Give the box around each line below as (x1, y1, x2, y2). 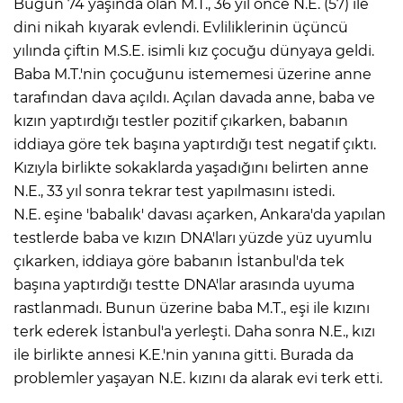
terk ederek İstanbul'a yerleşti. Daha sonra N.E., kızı (13, 322, 375, 340)
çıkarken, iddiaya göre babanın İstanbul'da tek (13, 252, 345, 270)
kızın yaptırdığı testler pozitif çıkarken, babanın (13, 112, 348, 130)
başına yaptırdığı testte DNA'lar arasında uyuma (13, 275, 354, 293)
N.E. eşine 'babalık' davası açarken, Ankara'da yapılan (13, 205, 386, 223)
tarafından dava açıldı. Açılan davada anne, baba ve (13, 88, 375, 106)
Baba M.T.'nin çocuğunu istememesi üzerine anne (13, 65, 372, 83)
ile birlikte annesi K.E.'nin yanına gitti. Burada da (13, 345, 354, 363)
